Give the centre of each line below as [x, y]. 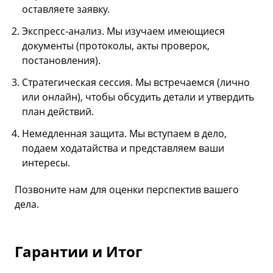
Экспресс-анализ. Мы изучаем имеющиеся [123, 31]
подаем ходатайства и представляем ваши [123, 148]
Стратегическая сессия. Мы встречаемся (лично [136, 82]
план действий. [58, 111]
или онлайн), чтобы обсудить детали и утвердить [138, 97]
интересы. [46, 162]
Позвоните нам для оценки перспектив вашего [127, 189]
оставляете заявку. [66, 9]
